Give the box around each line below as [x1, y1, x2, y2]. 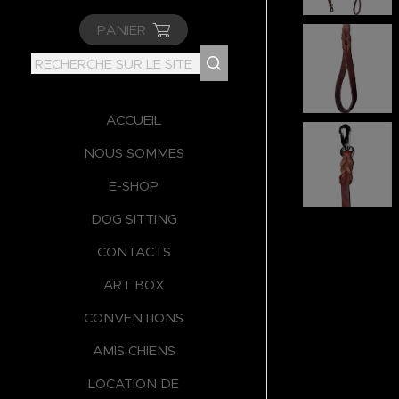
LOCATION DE [88, 375, 179, 393]
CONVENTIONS [84, 309, 183, 327]
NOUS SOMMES [83, 144, 184, 162]
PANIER [97, 21, 146, 39]
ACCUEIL [106, 111, 161, 129]
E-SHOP [109, 177, 159, 195]
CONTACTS [96, 243, 171, 261]
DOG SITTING [90, 210, 177, 228]
